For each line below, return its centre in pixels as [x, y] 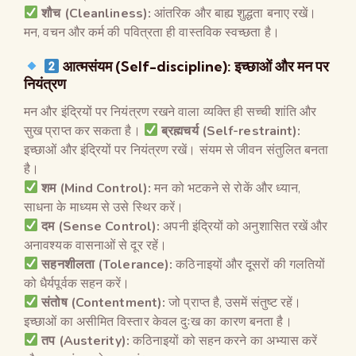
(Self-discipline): [175, 66]
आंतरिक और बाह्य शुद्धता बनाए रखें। [234, 13]
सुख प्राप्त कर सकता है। [84, 131]
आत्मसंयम [89, 66]
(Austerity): [94, 341]
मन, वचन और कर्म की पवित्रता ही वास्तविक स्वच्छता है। [152, 32]
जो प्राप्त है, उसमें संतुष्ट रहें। [234, 302]
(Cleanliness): [108, 13]
